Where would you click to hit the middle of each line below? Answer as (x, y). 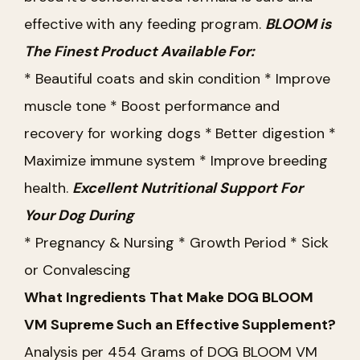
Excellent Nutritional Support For (187, 188)
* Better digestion (262, 133)
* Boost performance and (193, 106)
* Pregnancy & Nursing (99, 242)
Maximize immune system (110, 160)
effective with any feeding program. (143, 24)
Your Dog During (80, 215)
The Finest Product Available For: (140, 51)
